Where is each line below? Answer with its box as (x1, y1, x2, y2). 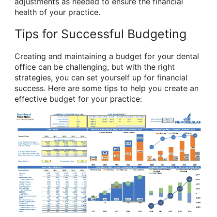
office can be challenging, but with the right (15, 62, 175, 72)
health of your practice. (15, 7, 100, 17)
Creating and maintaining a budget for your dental (15, 51, 199, 61)
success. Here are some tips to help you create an (15, 83, 199, 93)
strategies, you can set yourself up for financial (15, 72, 187, 82)
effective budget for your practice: (15, 93, 142, 104)
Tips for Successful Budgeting (15, 26, 186, 41)
